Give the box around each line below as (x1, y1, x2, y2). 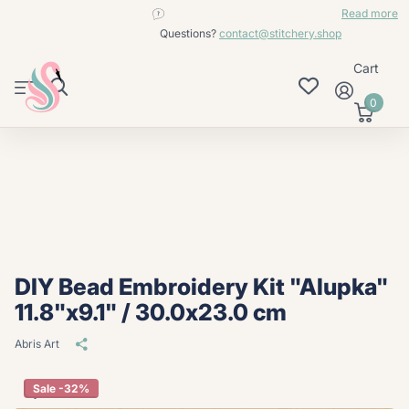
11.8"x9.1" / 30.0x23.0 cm (15, 299, 287, 327)
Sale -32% (33, 382, 89, 396)
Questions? (160, 26, 219, 40)
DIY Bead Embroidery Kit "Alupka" (15, 273, 388, 301)
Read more (341, 5, 398, 20)
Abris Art (15, 337, 59, 351)
